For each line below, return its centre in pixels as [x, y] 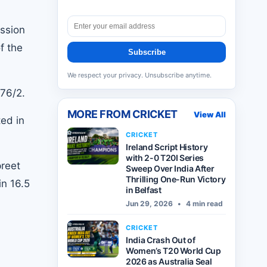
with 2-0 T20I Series [165, 158]
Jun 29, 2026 [149, 204]
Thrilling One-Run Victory [176, 179]
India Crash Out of [161, 240]
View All [210, 114]
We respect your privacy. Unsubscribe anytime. [139, 75]
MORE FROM [100, 114]
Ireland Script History [167, 147]
